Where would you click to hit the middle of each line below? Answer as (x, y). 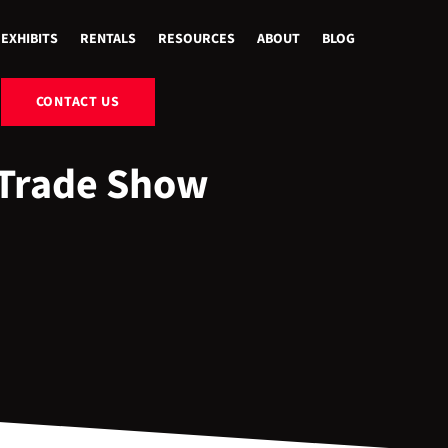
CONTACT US (77, 102)
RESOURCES (196, 39)
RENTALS (107, 39)
